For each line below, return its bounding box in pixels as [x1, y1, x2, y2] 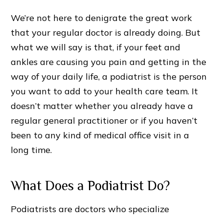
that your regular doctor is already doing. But [11, 27, 201, 39]
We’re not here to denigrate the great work [11, 12, 193, 24]
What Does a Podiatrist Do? [11, 178, 171, 194]
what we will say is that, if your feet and [11, 42, 181, 53]
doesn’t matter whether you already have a [11, 100, 194, 112]
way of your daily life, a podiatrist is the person [11, 71, 207, 83]
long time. [11, 144, 52, 156]
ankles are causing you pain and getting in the [11, 56, 207, 68]
